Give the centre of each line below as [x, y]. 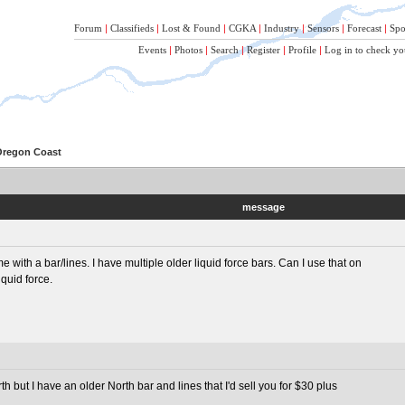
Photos [188, 50]
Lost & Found [191, 28]
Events [152, 50]
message [263, 207]
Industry [282, 28]
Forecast [364, 28]
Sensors [323, 28]
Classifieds [132, 28]
